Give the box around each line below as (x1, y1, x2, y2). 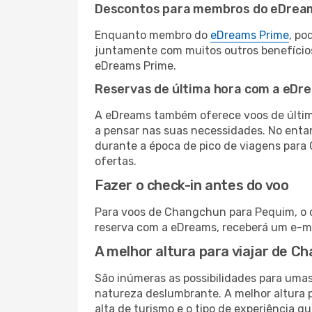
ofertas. (95, 155, 136, 168)
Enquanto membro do (95, 29, 210, 42)
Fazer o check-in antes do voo (95, 177, 289, 194)
